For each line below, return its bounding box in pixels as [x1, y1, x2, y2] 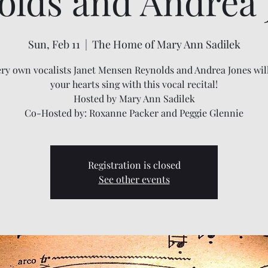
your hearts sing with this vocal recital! [50, 78, 218, 90]
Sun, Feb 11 [28, 37, 80, 51]
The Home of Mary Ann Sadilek [92, 37, 240, 51]
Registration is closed [87, 159, 181, 171]
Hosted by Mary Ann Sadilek [73, 92, 195, 105]
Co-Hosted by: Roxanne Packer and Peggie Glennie [25, 106, 243, 119]
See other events [98, 173, 170, 185]
